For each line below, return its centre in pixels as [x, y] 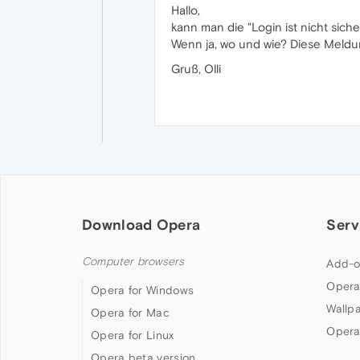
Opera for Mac [130, 313]
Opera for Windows [143, 290]
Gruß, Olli [196, 69]
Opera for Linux [133, 335]
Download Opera [141, 225]
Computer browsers [133, 262]
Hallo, [186, 10]
